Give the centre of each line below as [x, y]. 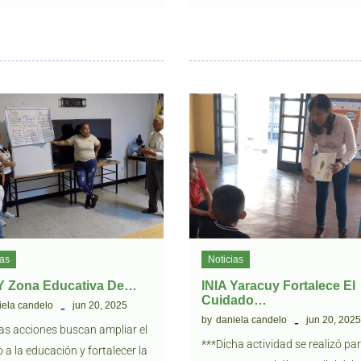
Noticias [226, 259]
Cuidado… [234, 300]
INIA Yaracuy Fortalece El [279, 286]
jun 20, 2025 [100, 305]
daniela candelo [252, 320]
